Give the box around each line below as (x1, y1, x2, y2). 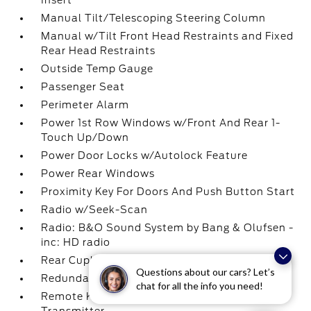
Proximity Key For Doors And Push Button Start (41, 186, 296, 197)
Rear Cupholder (41, 255, 126, 266)
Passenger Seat (41, 81, 126, 92)
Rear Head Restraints (41, 45, 156, 56)
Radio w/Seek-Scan (41, 204, 149, 215)
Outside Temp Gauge (41, 63, 154, 74)
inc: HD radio (41, 237, 111, 248)
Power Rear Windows (41, 168, 155, 179)
